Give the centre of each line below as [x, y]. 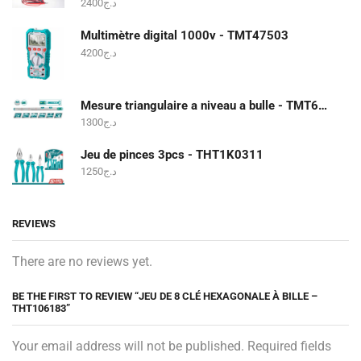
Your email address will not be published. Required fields [172, 346]
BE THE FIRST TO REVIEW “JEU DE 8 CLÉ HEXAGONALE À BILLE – [165, 296]
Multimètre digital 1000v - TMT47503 [185, 36]
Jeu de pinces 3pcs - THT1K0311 [172, 154]
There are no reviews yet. [82, 262]
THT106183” [41, 308]
